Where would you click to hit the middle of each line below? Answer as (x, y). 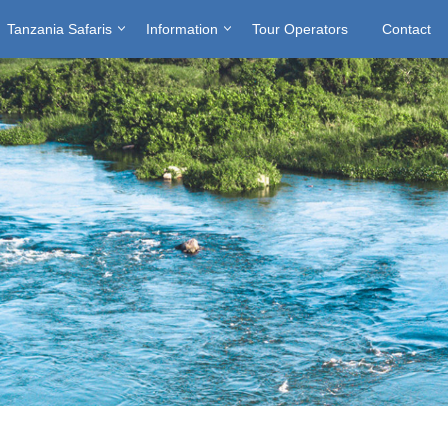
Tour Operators (300, 29)
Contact (406, 29)
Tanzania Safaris (59, 29)
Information (182, 29)
